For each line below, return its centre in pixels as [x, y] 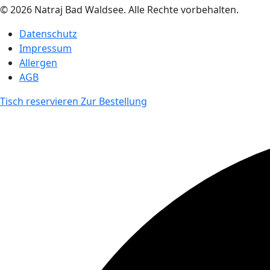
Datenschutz [48, 34]
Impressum [46, 48]
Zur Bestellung [114, 101]
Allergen [38, 63]
